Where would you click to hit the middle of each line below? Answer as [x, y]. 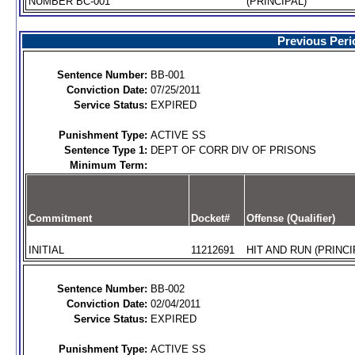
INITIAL [46, 250]
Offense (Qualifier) [290, 218]
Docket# [210, 218]
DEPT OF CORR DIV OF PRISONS [233, 150]
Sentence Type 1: [105, 150]
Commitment [60, 218]
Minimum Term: [108, 165]
